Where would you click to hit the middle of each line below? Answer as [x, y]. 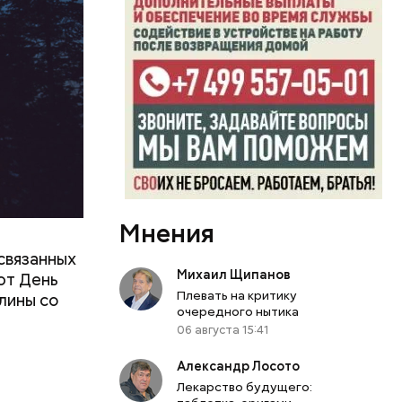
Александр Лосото [239, 366]
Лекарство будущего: [245, 386]
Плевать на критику [237, 295]
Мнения [167, 233]
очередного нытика [238, 311]
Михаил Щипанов [234, 274]
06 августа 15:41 [223, 329]
